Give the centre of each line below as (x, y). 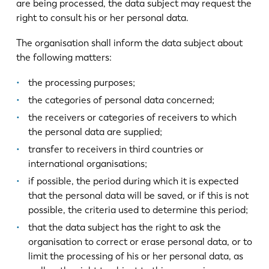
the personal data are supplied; (95, 131)
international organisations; (87, 163)
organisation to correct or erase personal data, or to (140, 241)
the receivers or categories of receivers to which (132, 117)
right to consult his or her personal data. (102, 18)
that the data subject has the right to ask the (124, 227)
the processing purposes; (81, 82)
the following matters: (64, 57)
